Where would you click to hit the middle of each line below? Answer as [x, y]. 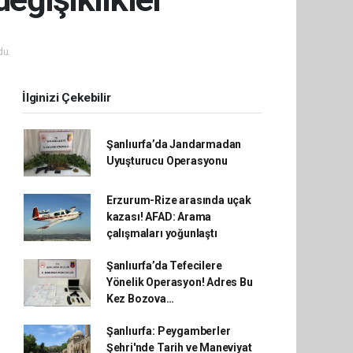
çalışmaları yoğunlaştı [162, 233]
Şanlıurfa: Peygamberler [168, 331]
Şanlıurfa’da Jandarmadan [174, 144]
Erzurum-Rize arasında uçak [178, 200]
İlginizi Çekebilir [67, 98]
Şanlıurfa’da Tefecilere [164, 266]
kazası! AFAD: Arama [159, 217]
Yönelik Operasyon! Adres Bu [179, 282]
